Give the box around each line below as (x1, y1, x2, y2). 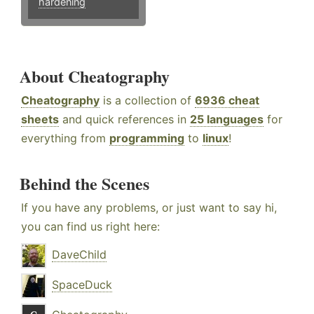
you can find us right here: (21, 219, 160, 234)
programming (109, 131, 184, 146)
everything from (21, 131, 109, 146)
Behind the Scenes (20, 171, 149, 196)
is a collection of (100, 93, 195, 108)
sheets (21, 112, 59, 127)
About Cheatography (20, 64, 170, 89)
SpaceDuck (52, 278, 112, 292)
